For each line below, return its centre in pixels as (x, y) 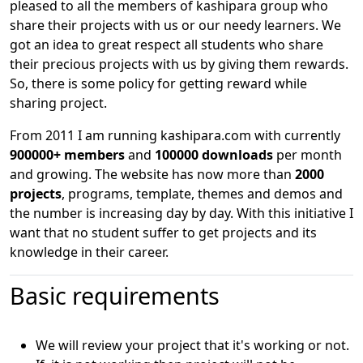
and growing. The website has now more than (152, 174)
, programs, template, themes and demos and (202, 193)
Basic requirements (115, 295)
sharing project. (58, 102)
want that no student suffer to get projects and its (163, 232)
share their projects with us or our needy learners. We (175, 25)
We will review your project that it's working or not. (192, 345)
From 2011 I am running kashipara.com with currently (175, 135)
